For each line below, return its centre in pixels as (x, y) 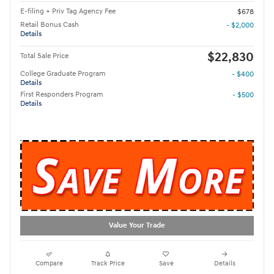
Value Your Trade (137, 226)
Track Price (108, 263)
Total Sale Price (44, 56)
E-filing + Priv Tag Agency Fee (68, 12)
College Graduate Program (63, 74)
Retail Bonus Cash (50, 25)
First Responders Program (62, 95)
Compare (50, 263)
